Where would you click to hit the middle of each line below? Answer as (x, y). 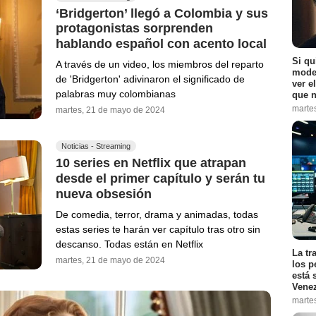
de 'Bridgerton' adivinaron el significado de (150, 79)
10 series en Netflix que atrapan (151, 163)
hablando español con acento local (161, 43)
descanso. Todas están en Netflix (129, 244)
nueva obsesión (104, 194)
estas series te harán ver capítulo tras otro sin (158, 229)
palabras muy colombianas (116, 93)
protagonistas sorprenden (134, 29)
